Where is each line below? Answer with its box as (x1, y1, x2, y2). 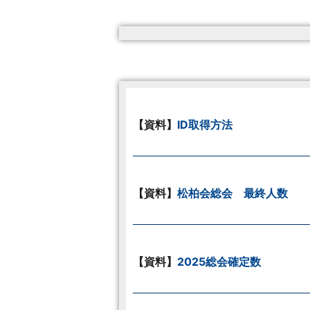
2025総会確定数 (177, 254, 261, 268)
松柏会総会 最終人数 (177, 185, 288, 200)
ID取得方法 (177, 117, 232, 131)
